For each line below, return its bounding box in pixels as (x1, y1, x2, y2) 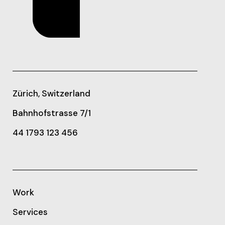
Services (13, 206, 48, 217)
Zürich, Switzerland (13, 88, 90, 99)
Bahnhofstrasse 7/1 (13, 107, 91, 119)
